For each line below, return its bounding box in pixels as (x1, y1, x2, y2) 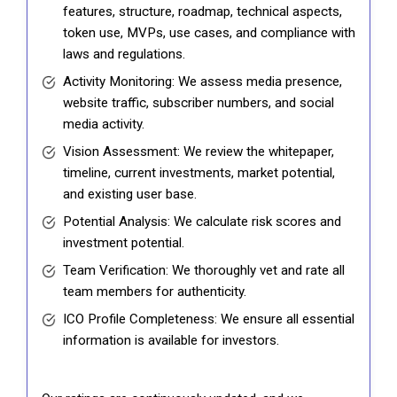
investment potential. (63, 235, 184, 252)
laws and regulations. (63, 46, 185, 63)
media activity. (63, 116, 144, 133)
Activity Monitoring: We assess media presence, (63, 74, 342, 90)
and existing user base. (63, 186, 197, 203)
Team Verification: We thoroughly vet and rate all (63, 262, 345, 279)
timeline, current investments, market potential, (63, 165, 335, 182)
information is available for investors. (63, 332, 279, 349)
